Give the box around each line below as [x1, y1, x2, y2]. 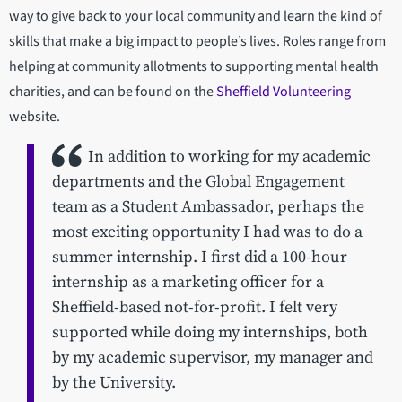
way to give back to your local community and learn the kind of [9, 6, 382, 27]
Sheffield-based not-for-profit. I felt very [52, 296, 337, 319]
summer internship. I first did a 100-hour [52, 246, 347, 268]
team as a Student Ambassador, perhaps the [52, 196, 364, 218]
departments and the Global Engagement [52, 170, 345, 193]
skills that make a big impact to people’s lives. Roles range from [9, 31, 386, 52]
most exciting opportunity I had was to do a [52, 221, 363, 243]
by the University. [52, 371, 176, 394]
